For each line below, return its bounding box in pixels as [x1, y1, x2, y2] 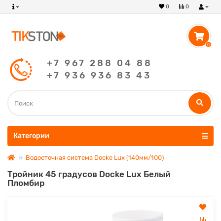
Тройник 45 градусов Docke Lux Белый [7, 169, 171, 179]
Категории [13, 132, 49, 140]
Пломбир [7, 178, 44, 188]
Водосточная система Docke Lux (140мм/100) [26, 154, 164, 161]
